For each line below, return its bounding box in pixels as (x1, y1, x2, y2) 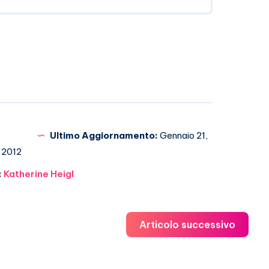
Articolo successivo (139, 219, 235, 231)
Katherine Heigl (4, 168, 74, 180)
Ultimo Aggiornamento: (50, 130, 158, 142)
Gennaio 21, (158, 130, 208, 142)
